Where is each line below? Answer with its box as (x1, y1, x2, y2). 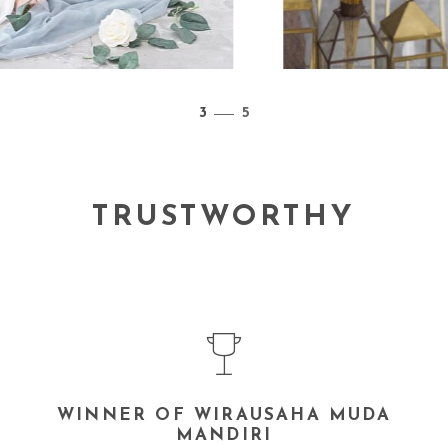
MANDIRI (175, 427, 273, 444)
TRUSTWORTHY (92, 203, 356, 232)
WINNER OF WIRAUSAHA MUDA (57, 407, 391, 424)
